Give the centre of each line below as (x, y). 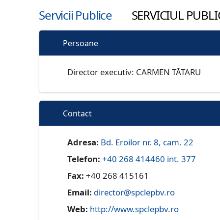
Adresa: (83, 142)
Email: (80, 192)
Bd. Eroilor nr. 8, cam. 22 (147, 142)
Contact (78, 114)
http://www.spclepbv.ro (135, 209)
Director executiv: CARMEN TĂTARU (134, 72)
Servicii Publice (77, 15)
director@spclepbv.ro (135, 192)
